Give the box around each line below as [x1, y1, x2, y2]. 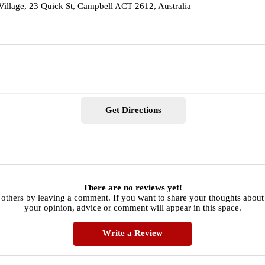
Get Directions [105, 105, 161, 115]
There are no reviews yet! [83, 183, 182, 193]
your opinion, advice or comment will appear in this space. [24, 203, 241, 213]
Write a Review [102, 228, 163, 238]
